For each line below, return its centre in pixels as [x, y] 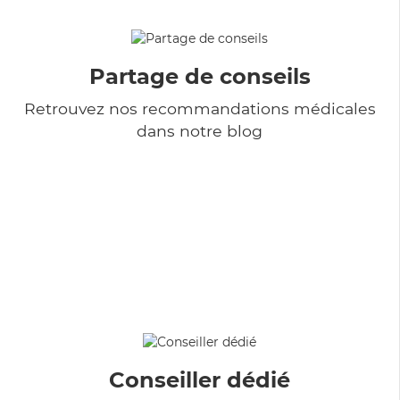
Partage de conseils [200, 76]
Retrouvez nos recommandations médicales [200, 108]
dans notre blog [200, 130]
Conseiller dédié [200, 379]
